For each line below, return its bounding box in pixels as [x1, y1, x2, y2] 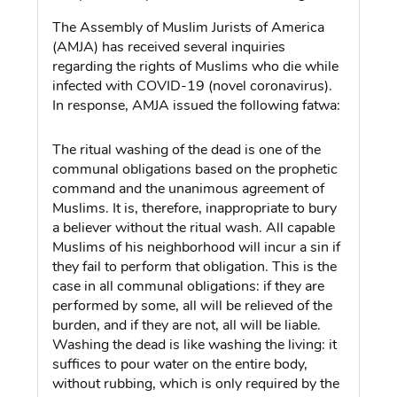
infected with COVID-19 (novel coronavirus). [52, 75, 333, 96]
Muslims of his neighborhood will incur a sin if [52, 237, 341, 257]
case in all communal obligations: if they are [52, 276, 325, 296]
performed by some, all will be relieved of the [52, 295, 333, 315]
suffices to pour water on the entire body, [52, 354, 308, 374]
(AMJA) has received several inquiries [52, 36, 286, 57]
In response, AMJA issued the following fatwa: [52, 95, 341, 115]
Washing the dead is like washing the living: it [52, 334, 338, 354]
